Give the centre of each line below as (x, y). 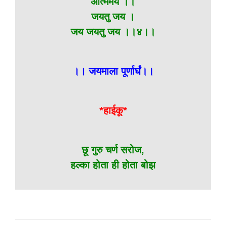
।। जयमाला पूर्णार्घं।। (113, 71)
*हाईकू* (113, 110)
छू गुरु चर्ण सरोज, (113, 150)
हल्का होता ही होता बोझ (113, 165)
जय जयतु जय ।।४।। (113, 32)
